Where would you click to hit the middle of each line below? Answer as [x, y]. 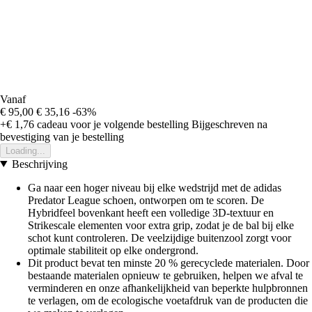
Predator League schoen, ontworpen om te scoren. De [146, 200]
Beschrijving [39, 164]
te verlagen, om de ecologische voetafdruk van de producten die [168, 300]
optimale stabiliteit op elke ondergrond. [113, 250]
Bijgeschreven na [229, 124]
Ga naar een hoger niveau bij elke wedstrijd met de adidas [155, 187]
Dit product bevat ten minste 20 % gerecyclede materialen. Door [169, 263]
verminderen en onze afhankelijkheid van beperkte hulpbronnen [168, 288]
